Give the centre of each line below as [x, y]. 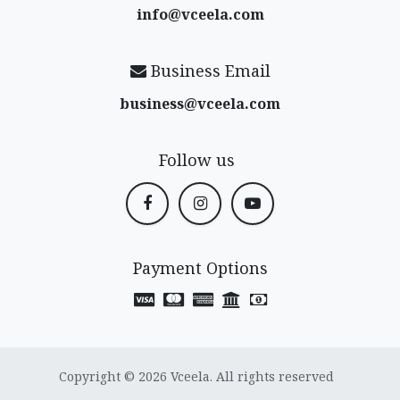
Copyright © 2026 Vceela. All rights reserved [196, 376]
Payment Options [200, 268]
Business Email [208, 70]
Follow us [197, 159]
